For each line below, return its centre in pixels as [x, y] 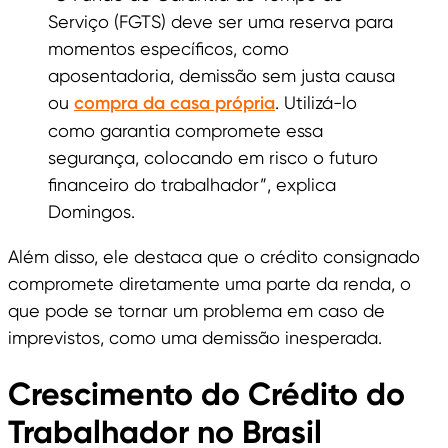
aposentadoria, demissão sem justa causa [221, 76]
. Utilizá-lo [316, 103]
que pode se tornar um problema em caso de [196, 311]
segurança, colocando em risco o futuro [213, 158]
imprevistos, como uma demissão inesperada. [195, 338]
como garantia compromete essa [185, 131]
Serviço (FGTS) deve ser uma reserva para [220, 22]
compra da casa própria [174, 103]
